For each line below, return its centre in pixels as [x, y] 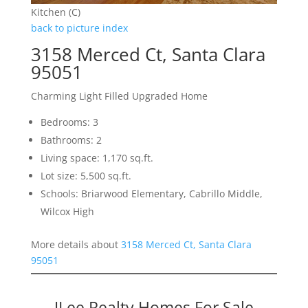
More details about [76, 245]
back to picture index [79, 28]
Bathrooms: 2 [71, 140]
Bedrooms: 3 [69, 122]
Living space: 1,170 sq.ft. [97, 158]
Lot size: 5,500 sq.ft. [86, 176]
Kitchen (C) [55, 12]
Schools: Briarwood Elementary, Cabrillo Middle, [151, 194]
